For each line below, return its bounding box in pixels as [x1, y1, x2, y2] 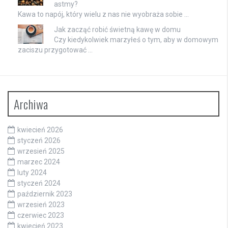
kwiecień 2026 [17, 126, 63, 134]
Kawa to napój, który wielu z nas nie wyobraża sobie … [18, 10, 189, 19]
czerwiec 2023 [17, 211, 64, 220]
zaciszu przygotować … [18, 46, 93, 54]
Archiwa [14, 95, 48, 113]
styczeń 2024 [17, 179, 61, 188]
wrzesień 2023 [17, 201, 65, 209]
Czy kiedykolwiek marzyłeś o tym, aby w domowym [54, 36, 218, 44]
